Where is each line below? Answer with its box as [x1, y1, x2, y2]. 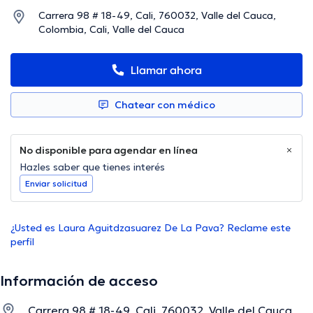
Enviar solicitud [25, 178, 87, 189]
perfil [10, 235, 34, 249]
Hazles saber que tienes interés [20, 161, 165, 174]
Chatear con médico [115, 99, 215, 112]
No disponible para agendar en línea [20, 144, 198, 157]
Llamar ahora [131, 63, 202, 78]
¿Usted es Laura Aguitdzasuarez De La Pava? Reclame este [10, 221, 291, 235]
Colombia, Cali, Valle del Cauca [38, 23, 184, 36]
